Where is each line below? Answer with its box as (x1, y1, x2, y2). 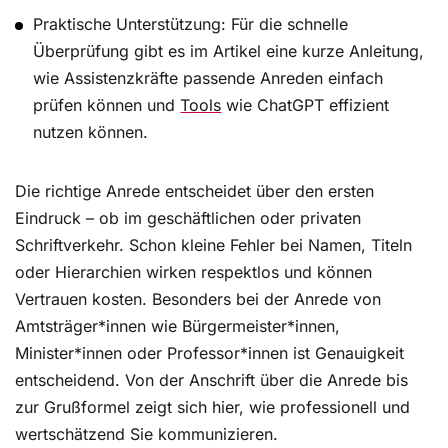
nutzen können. (33, 122, 149, 143)
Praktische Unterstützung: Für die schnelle (33, 14, 349, 35)
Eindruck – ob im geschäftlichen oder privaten (15, 208, 361, 229)
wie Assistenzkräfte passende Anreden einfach (33, 68, 384, 89)
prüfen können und (33, 95, 181, 116)
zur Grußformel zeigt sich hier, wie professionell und (15, 397, 410, 418)
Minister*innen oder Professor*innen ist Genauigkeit (15, 343, 404, 364)
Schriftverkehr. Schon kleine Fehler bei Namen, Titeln (15, 235, 412, 256)
